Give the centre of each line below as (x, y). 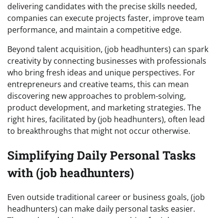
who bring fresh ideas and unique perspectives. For (101, 73)
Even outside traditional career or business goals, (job (106, 197)
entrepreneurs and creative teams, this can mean (98, 84)
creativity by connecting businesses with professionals (107, 61)
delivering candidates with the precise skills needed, (102, 7)
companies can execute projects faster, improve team (106, 18)
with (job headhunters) (71, 173)
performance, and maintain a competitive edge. (94, 30)
